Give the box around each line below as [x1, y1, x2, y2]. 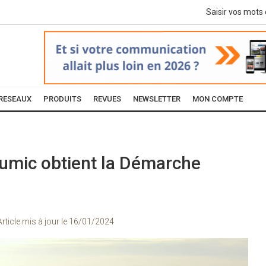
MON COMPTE [192, 94, 243, 103]
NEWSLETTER [133, 94, 180, 103]
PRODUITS [43, 94, 81, 103]
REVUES [93, 94, 121, 103]
